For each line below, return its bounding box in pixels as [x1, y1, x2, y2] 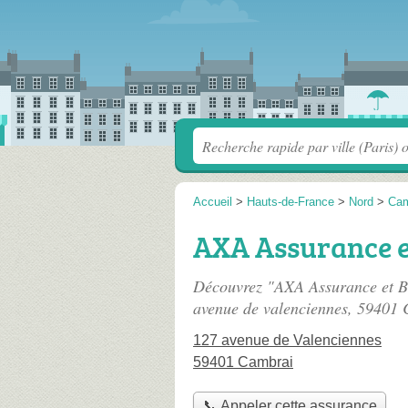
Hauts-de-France [247, 195, 334, 209]
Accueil [193, 195, 232, 209]
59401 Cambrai [193, 354, 293, 370]
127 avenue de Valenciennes [193, 332, 382, 348]
